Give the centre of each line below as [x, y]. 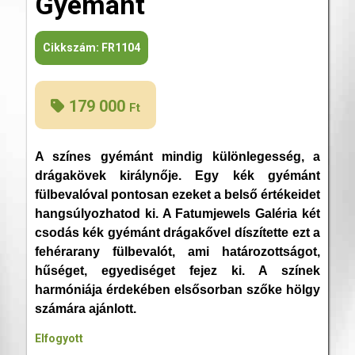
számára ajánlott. [85, 309]
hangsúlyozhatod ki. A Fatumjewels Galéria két [177, 214]
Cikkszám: [72, 47]
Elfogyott [59, 339]
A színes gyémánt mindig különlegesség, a [177, 157]
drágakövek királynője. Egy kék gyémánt [177, 176]
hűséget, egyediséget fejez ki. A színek [177, 271]
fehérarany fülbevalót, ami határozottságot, [177, 252]
